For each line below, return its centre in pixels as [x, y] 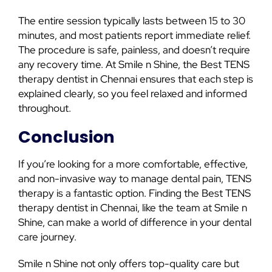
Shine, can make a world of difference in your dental [135, 223]
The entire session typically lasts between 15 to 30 [132, 21]
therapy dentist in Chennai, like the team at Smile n [133, 208]
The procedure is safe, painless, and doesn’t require [134, 50]
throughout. [45, 108]
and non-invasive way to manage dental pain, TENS [135, 179]
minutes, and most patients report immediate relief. [134, 36]
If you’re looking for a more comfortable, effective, [133, 164]
